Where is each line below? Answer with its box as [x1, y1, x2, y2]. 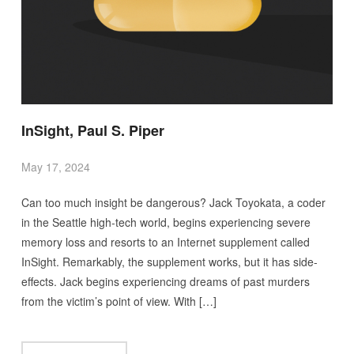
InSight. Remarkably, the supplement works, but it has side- [21, 253, 318, 269]
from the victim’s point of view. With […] [21, 292, 217, 309]
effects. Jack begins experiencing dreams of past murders [21, 273, 310, 289]
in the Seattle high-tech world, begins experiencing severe [21, 213, 311, 230]
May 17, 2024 [21, 158, 90, 175]
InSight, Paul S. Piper [21, 119, 164, 141]
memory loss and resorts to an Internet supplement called [21, 233, 310, 250]
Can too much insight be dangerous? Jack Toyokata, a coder [21, 194, 326, 210]
